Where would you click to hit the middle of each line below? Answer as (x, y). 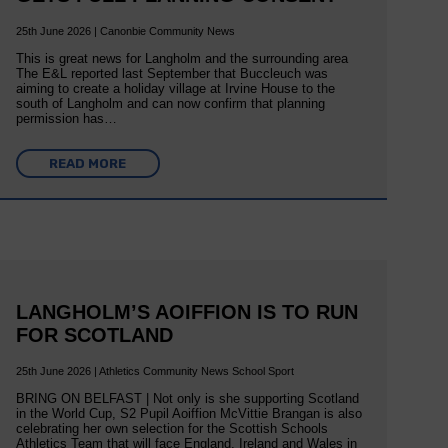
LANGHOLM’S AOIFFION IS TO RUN (186, 311)
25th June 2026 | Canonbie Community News (125, 30)
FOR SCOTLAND (94, 334)
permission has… (66, 118)
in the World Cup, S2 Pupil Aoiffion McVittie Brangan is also (188, 414)
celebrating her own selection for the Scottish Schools (171, 429)
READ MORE (88, 163)
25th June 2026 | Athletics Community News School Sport (154, 371)
